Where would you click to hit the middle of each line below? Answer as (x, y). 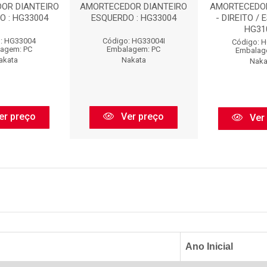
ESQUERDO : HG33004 (133, 18)
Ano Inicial (209, 246)
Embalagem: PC (134, 49)
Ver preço (142, 117)
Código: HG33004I (133, 41)
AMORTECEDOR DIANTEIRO (134, 7)
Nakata (133, 60)
